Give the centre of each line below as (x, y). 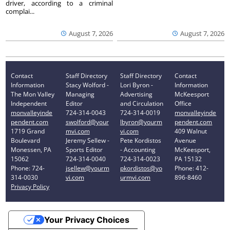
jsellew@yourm (87, 168)
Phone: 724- (28, 168)
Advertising (136, 94)
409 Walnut (191, 131)
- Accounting (138, 149)
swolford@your (87, 122)
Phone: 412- (192, 168)
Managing (80, 94)
